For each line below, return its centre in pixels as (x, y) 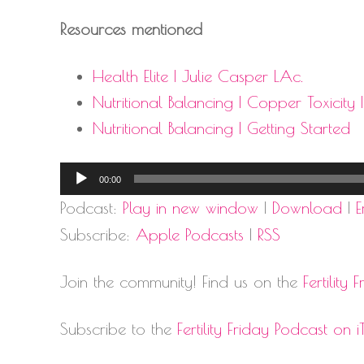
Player (80, 200)
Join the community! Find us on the (182, 281)
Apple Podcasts (190, 234)
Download (307, 207)
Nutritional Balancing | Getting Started (221, 128)
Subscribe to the (119, 328)
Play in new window (191, 207)
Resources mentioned (131, 28)
